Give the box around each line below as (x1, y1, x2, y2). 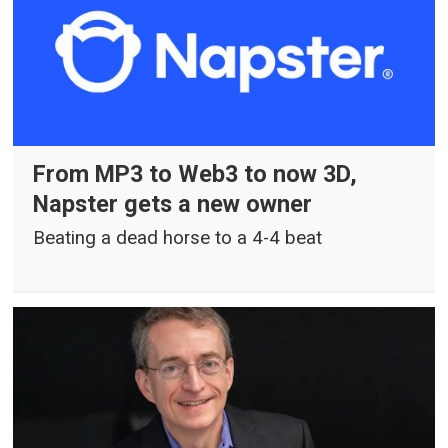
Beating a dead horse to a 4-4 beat (33, 227, 323, 250)
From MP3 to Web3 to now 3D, (33, 160, 358, 189)
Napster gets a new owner (33, 190, 313, 219)
